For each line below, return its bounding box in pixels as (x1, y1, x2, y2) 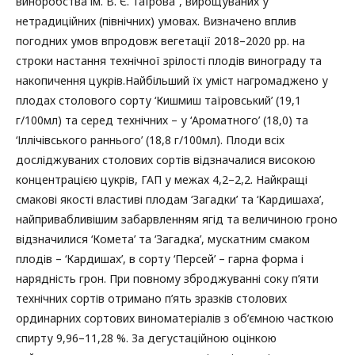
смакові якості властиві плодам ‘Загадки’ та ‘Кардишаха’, (16, 192, 324, 207)
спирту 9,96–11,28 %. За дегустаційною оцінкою (16, 330, 277, 345)
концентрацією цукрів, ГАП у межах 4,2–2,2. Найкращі (16, 172, 307, 187)
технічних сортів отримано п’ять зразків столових (16, 291, 287, 306)
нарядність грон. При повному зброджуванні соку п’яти (16, 271, 319, 286)
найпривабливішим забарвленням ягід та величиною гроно (16, 212, 338, 227)
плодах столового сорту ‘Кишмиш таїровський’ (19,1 (16, 93, 301, 108)
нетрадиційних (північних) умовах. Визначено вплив (16, 13, 296, 29)
